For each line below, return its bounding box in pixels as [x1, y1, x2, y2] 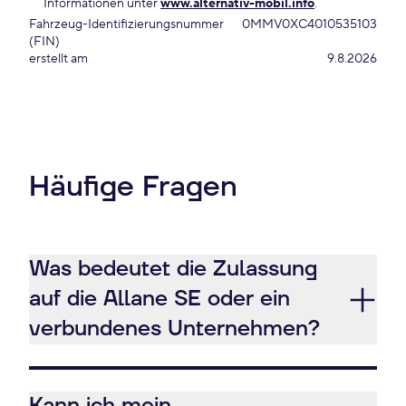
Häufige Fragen [29, 168, 237, 206]
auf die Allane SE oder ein [29, 285, 290, 314]
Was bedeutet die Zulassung [29, 255, 317, 284]
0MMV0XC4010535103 [242, 16, 377, 33]
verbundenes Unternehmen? [29, 314, 320, 343]
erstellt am [29, 51, 88, 67]
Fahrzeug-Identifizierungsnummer [29, 16, 224, 33]
